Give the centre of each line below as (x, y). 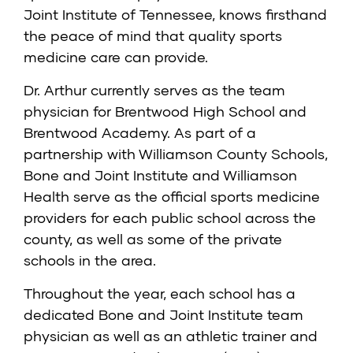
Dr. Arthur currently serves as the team (154, 90)
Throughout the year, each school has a (160, 294)
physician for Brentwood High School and (165, 111)
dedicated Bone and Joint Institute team (163, 315)
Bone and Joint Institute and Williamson (160, 175)
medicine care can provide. (116, 57)
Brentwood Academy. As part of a (140, 133)
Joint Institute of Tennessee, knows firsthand (175, 15)
